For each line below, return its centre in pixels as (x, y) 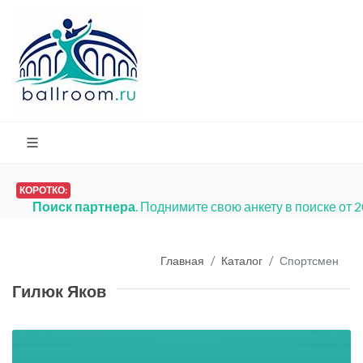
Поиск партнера (84, 206)
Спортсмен (309, 260)
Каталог (242, 260)
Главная (182, 260)
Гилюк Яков (59, 292)
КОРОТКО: (43, 190)
